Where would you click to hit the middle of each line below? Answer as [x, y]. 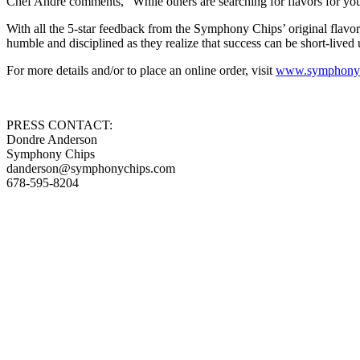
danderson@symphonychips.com [91, 168]
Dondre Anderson [52, 139]
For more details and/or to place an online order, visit [141, 70]
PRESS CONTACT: [59, 125]
